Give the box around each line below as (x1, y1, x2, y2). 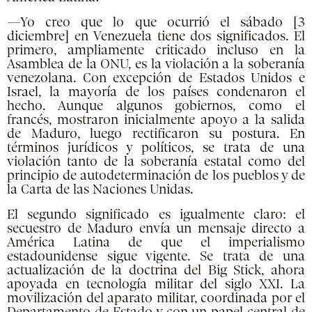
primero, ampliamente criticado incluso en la (7, 43, 305, 58)
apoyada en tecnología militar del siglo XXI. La (7, 277, 305, 292)
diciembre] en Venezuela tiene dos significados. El (7, 29, 305, 44)
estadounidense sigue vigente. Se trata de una (7, 249, 305, 264)
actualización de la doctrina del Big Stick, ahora (7, 263, 305, 278)
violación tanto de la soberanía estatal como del (7, 155, 305, 169)
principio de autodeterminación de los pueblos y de (7, 169, 305, 183)
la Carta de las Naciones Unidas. (7, 182, 194, 197)
